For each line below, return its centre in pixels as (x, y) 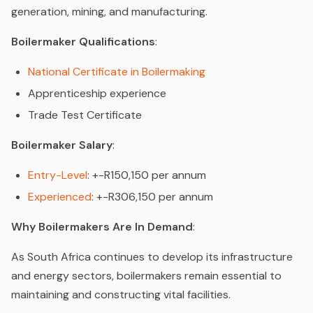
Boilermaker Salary (62, 145)
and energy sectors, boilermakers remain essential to (146, 275)
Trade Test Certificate (85, 115)
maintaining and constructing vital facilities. (121, 294)
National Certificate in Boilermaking (117, 71)
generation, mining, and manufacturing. (109, 11)
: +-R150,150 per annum (147, 175)
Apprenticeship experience (97, 93)
